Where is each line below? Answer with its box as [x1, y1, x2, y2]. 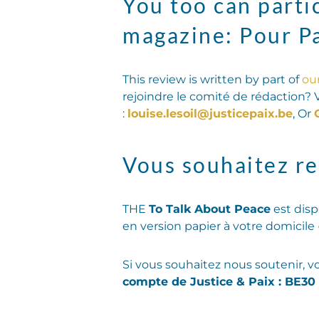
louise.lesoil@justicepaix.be [127, 106, 293, 120]
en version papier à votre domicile [122, 219, 315, 233]
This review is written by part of [122, 72, 302, 86]
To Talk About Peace [149, 202, 271, 216]
